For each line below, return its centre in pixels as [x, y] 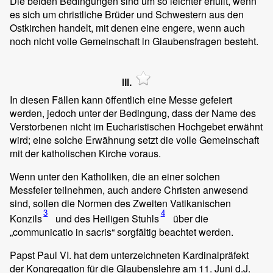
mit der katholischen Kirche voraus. [85, 153]
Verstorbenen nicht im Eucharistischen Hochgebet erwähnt [136, 126]
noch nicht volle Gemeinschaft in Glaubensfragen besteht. [134, 41]
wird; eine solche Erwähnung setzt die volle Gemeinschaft [134, 140]
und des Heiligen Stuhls [106, 219]
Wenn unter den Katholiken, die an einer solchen [115, 176]
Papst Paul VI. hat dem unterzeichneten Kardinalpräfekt [129, 255]
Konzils [26, 219]
